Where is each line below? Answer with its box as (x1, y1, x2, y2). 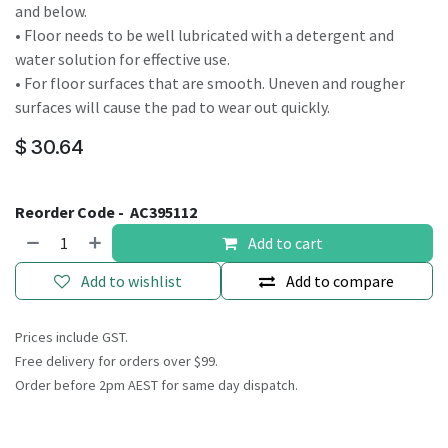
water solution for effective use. (15, 49, 230, 69)
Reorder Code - (15, 202, 127, 222)
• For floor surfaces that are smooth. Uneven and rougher (15, 73, 405, 93)
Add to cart (245, 233, 324, 253)
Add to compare (286, 271, 395, 291)
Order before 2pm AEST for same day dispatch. (15, 376, 298, 394)
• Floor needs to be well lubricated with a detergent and (15, 25, 394, 45)
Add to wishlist (80, 271, 182, 291)
